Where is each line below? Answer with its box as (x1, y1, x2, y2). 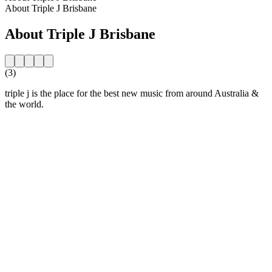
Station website (5, 119, 63, 130)
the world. (5, 98, 44, 109)
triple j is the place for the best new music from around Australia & (5, 87, 259, 98)
